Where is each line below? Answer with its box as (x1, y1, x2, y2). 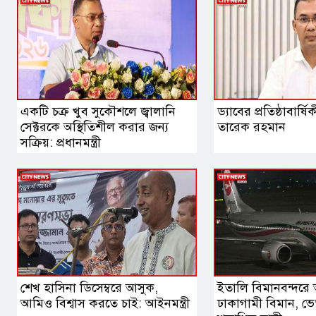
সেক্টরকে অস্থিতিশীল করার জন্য (20, 119, 169, 135)
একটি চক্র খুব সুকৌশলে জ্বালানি (20, 104, 176, 120)
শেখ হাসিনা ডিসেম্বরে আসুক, (20, 280, 158, 296)
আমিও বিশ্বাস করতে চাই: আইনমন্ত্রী (20, 296, 190, 312)
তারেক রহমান (217, 119, 286, 135)
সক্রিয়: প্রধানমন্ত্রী (20, 135, 101, 151)
